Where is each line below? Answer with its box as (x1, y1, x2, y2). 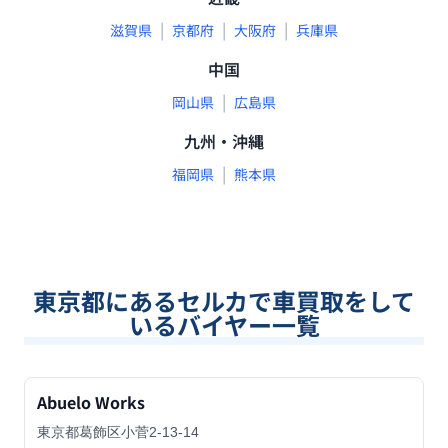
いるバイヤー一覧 (128, 307, 320, 342)
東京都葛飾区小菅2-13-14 (37, 424, 199, 440)
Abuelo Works (37, 390, 145, 414)
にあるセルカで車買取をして (105, 283, 415, 318)
